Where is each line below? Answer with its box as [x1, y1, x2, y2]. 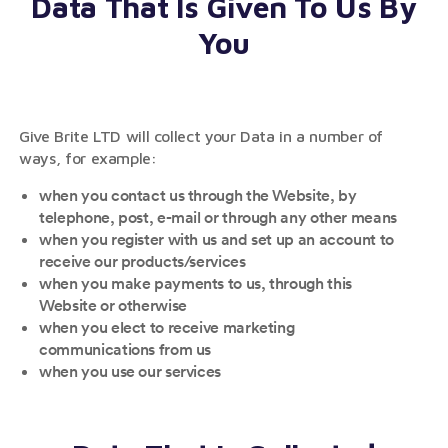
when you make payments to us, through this [39, 273, 352, 293]
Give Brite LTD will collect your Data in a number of [19, 127, 384, 145]
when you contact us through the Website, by [39, 185, 357, 205]
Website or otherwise [39, 295, 187, 315]
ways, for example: [19, 149, 157, 167]
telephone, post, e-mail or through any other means [39, 207, 397, 227]
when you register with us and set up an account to [39, 229, 394, 249]
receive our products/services [39, 251, 246, 271]
